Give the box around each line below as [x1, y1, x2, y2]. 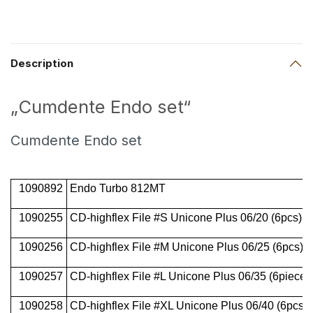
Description [10, 56, 73, 70]
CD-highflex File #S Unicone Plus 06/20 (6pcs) [70, 211, 303, 224]
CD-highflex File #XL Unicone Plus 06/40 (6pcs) [70, 299, 308, 312]
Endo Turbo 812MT [70, 182, 166, 194]
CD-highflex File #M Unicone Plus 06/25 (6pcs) [70, 240, 304, 253]
